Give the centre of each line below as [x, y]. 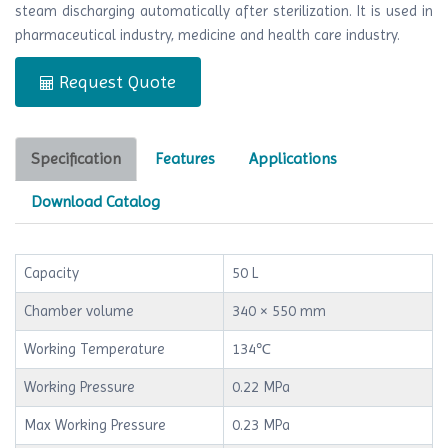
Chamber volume [79, 310]
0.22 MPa [261, 386]
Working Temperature [94, 348]
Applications [293, 158]
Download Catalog [95, 201]
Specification [76, 158]
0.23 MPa [261, 424]
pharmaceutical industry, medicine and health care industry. [207, 34]
